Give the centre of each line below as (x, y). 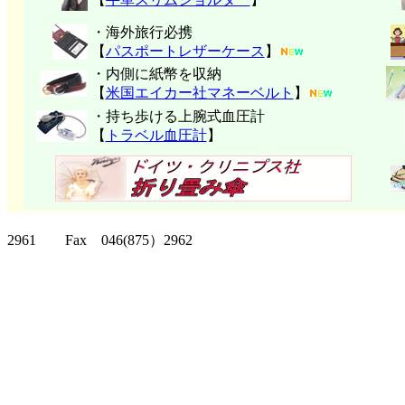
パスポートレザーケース (185, 51)
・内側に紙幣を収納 (156, 74)
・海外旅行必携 (141, 32)
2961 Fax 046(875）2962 (100, 240)
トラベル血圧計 (156, 135)
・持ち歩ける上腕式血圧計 (178, 116)
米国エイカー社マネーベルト (199, 93)
